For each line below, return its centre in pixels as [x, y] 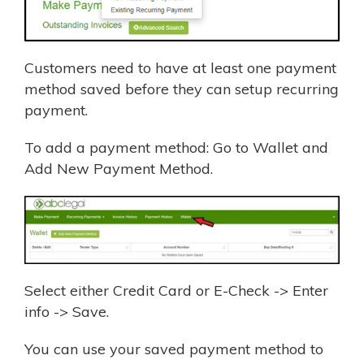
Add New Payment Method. [119, 169]
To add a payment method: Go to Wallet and [176, 147]
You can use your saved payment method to [174, 349]
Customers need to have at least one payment [180, 68]
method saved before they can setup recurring [182, 89]
